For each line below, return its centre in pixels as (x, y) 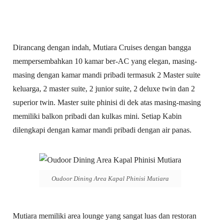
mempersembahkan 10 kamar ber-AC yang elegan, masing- (105, 61)
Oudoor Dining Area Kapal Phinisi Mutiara (110, 179)
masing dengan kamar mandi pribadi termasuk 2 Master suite (107, 75)
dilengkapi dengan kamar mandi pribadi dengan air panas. (102, 130)
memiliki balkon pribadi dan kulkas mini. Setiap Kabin (97, 116)
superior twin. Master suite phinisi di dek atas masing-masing (107, 102)
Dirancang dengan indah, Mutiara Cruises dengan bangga (102, 47)
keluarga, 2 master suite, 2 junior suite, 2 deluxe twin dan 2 (104, 88)
